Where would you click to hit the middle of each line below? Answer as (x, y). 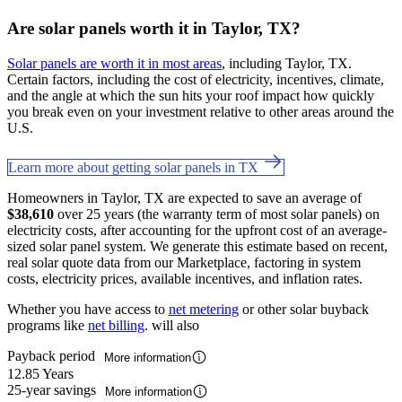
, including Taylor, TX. (287, 63)
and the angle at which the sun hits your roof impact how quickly (191, 95)
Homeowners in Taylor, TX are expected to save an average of (184, 197)
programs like (48, 325)
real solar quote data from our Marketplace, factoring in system (184, 262)
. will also (172, 325)
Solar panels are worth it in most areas (114, 63)
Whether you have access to (88, 309)
